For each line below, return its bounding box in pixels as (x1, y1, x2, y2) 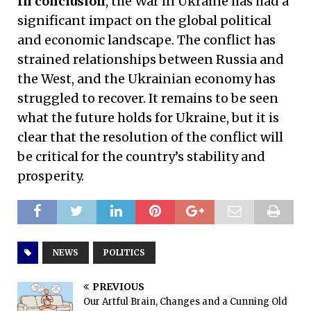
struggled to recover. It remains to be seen (17, 90, 278, 106)
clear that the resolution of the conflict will (17, 128, 283, 145)
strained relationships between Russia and (17, 51, 284, 67)
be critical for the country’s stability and (17, 148, 265, 165)
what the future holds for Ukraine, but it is (17, 109, 279, 126)
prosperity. (17, 167, 84, 184)
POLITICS (103, 246, 145, 258)
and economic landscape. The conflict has (17, 31, 276, 48)
